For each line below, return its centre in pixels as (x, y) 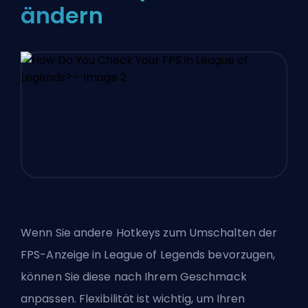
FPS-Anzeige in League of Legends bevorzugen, (148, 254)
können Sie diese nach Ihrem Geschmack (134, 276)
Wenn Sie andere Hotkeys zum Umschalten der (149, 232)
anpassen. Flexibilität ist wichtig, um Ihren (133, 298)
